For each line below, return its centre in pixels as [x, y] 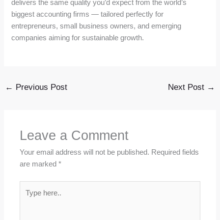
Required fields [175, 152]
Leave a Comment [74, 136]
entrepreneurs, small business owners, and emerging [96, 26]
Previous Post [41, 87]
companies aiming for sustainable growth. [78, 37]
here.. [28, 198]
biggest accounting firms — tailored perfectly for [88, 14]
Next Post [187, 87]
